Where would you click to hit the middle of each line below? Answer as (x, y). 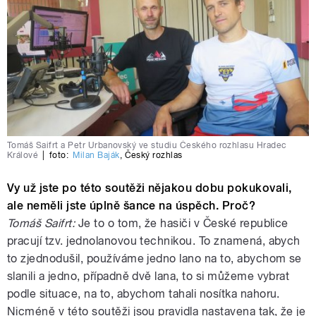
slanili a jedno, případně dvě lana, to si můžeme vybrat (148, 276)
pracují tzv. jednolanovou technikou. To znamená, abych (154, 241)
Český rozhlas (153, 155)
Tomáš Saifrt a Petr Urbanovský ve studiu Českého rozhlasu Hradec (147, 145)
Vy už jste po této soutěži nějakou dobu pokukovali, (150, 188)
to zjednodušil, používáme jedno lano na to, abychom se (154, 258)
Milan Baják (96, 155)
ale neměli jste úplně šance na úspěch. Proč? (132, 205)
